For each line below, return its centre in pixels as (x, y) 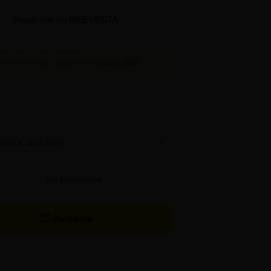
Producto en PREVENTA (66, 19)
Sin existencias (73, 179)
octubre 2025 (116, 62)
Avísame (71, 218)
